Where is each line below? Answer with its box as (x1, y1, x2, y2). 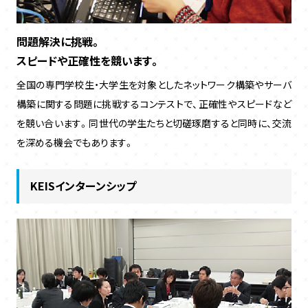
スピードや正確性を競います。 (16, 52, 160, 69)
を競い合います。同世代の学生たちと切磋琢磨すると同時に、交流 (16, 115, 292, 130)
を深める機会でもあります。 (16, 135, 134, 149)
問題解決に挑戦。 (16, 32, 101, 49)
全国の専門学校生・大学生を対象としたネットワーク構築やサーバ (16, 77, 292, 91)
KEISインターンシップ (30, 177, 136, 194)
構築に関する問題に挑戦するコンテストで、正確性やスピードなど (16, 96, 292, 111)
